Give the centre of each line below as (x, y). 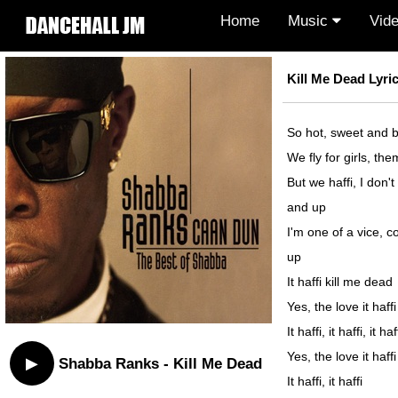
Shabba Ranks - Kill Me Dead (158, 363)
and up (306, 207)
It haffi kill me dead (340, 282)
